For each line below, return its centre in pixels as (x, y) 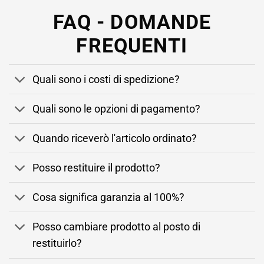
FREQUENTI (132, 45)
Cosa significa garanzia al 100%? (109, 197)
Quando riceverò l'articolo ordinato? (115, 138)
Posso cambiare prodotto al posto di (117, 227)
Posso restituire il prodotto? (97, 168)
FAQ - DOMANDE (132, 22)
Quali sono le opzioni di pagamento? (117, 109)
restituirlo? (57, 243)
